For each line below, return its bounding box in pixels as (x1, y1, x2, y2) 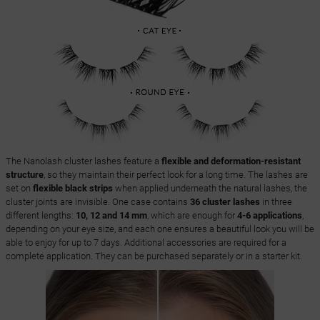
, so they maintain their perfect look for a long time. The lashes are (43, 169, 308, 181)
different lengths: (5, 210, 76, 221)
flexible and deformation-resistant (161, 156, 301, 167)
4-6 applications (236, 210, 302, 221)
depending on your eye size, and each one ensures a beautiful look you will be (5, 224, 314, 235)
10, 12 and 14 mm (75, 210, 147, 221)
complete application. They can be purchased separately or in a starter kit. (5, 251, 302, 262)
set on (5, 183, 33, 194)
